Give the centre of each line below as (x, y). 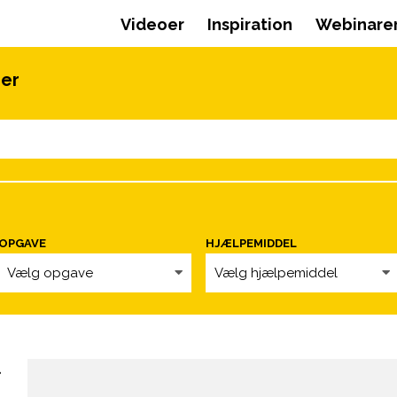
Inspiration (249, 25)
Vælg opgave (50, 273)
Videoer (152, 25)
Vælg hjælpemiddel (276, 273)
